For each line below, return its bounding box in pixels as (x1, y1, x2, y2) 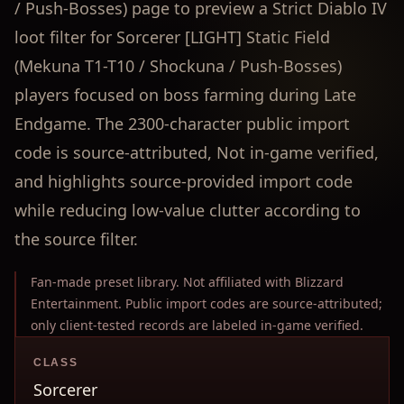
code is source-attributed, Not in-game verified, (14, 142, 379, 163)
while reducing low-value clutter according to (14, 199, 361, 221)
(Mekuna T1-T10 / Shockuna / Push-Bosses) (14, 55, 342, 77)
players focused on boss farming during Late (14, 84, 356, 106)
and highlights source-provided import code (14, 170, 353, 192)
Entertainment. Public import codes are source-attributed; (31, 295, 382, 312)
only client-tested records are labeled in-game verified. (31, 317, 363, 334)
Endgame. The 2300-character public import (14, 113, 350, 134)
